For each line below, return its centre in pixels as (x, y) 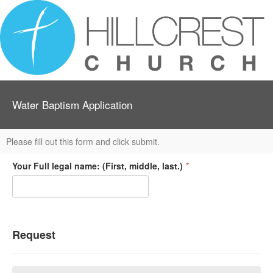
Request (34, 235)
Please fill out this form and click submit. (83, 142)
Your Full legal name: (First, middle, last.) (97, 166)
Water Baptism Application (72, 105)
